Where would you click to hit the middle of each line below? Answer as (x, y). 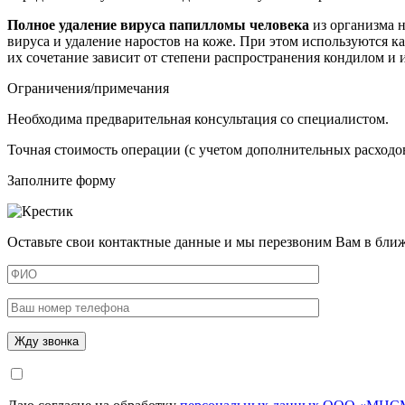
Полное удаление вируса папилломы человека (158, 24)
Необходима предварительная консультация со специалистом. (200, 118)
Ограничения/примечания (88, 88)
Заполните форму (61, 180)
